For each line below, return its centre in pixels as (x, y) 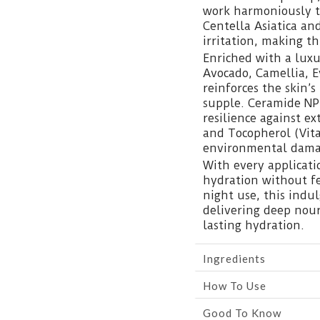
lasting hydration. (254, 225)
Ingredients (234, 259)
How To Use (235, 286)
